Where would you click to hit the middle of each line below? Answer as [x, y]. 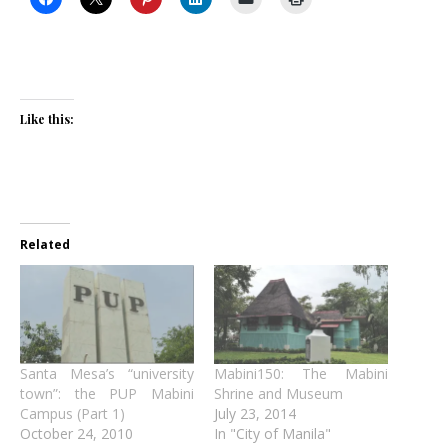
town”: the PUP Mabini [107, 394]
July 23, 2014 [255, 414]
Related [45, 244]
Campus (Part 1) [72, 414]
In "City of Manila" [272, 434]
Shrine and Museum [278, 394]
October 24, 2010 [76, 434]
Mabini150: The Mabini [301, 374]
